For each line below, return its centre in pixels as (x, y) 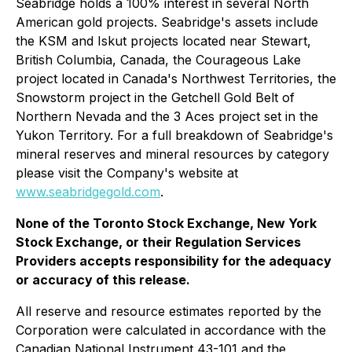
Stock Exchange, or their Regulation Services (158, 242)
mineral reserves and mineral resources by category (172, 154)
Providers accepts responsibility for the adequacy (174, 261)
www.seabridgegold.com (88, 192)
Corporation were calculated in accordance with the (171, 330)
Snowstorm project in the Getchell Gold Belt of (155, 97)
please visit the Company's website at (127, 173)
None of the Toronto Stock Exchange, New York (166, 223)
